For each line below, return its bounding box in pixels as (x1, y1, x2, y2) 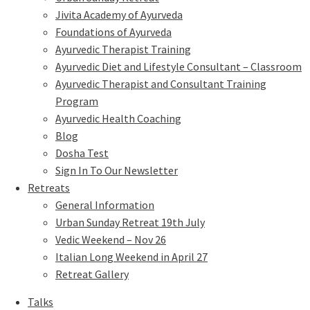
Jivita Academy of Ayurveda (55, 8, 183, 22)
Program (55, 94, 98, 109)
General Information (55, 198, 154, 212)
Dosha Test (55, 146, 109, 161)
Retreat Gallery (55, 267, 129, 282)
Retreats (28, 181, 70, 195)
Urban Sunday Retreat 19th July (55, 215, 205, 230)
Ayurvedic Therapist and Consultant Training (55, 77, 266, 91)
